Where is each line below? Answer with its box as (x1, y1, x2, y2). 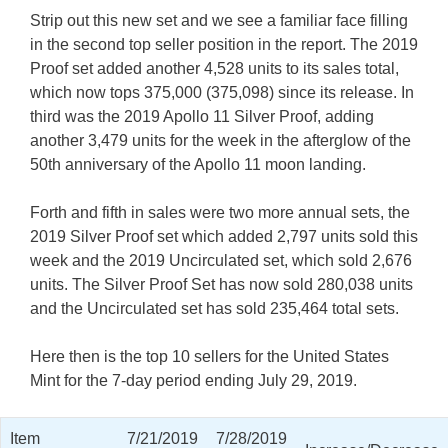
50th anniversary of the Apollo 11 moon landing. (30, 156, 366, 174)
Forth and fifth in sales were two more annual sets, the (30, 204, 410, 222)
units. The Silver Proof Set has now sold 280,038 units (30, 276, 413, 294)
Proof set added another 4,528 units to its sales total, (30, 60, 399, 78)
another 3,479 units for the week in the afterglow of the (30, 132, 411, 150)
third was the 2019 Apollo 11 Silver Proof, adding (30, 108, 374, 126)
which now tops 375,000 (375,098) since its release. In (30, 84, 414, 102)
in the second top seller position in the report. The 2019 (30, 36, 418, 54)
